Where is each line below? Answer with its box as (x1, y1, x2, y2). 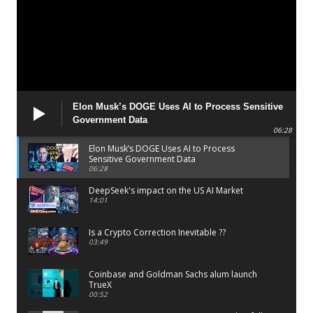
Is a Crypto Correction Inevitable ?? (89, 226, 226, 238)
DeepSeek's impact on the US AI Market (89, 184, 243, 196)
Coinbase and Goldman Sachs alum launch (89, 268, 257, 280)
